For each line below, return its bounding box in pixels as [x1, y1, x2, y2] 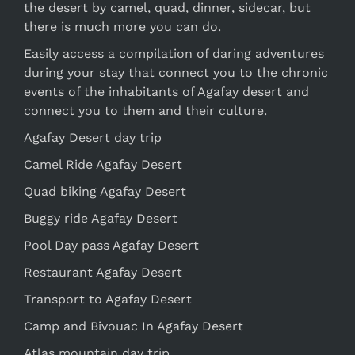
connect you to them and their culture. [24, 102, 267, 118]
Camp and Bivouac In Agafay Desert [24, 318, 243, 334]
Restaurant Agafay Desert [24, 264, 182, 280]
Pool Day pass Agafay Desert [24, 237, 199, 253]
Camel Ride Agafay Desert [24, 156, 182, 172]
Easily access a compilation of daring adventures [24, 45, 324, 61]
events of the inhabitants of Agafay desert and [24, 83, 309, 99]
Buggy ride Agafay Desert [24, 210, 177, 226]
